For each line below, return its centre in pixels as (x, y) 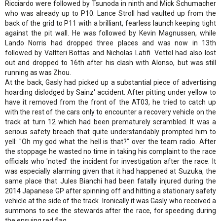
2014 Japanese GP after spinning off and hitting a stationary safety (110, 191)
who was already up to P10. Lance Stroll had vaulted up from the (110, 14)
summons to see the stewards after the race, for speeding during (110, 211)
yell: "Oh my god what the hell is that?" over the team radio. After (110, 142)
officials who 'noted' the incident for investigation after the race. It (110, 162)
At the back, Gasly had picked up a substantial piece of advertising (110, 83)
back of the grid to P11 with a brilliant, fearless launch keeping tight (110, 23)
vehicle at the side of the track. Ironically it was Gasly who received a (110, 201)
